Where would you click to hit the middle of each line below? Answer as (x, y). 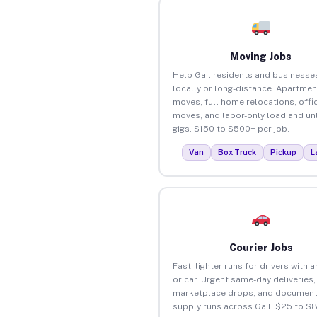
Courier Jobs (261, 247)
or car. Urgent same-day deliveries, (244, 279)
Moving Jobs (261, 56)
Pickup (284, 152)
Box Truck (237, 152)
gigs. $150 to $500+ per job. (231, 128)
